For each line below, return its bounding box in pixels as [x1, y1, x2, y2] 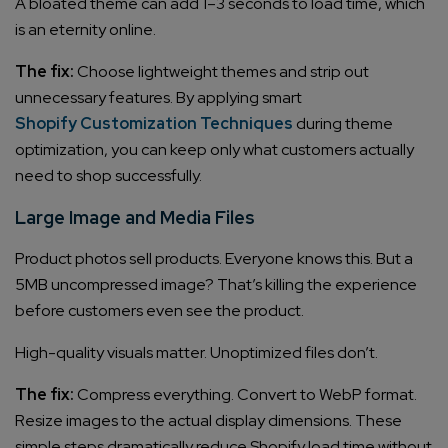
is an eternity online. [15, 19, 156, 41]
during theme [293, 113, 393, 135]
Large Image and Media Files [15, 206, 255, 230]
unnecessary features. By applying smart [15, 87, 302, 109]
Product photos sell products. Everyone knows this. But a [15, 248, 413, 270]
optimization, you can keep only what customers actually [15, 139, 414, 161]
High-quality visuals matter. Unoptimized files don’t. [15, 342, 378, 364]
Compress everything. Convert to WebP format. [74, 384, 417, 406]
